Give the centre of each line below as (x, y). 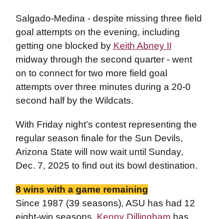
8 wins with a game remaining (82, 189)
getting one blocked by (64, 45)
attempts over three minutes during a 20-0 (103, 87)
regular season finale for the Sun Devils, (99, 138)
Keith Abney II (142, 45)
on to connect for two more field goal (91, 73)
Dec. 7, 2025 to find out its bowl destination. (106, 165)
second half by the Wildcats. (76, 100)
